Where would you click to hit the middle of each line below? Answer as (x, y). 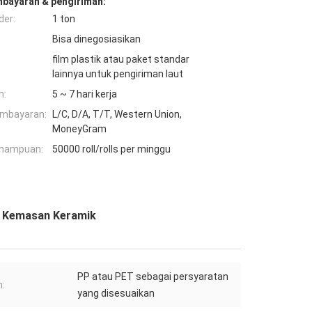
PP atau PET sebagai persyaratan (153, 277)
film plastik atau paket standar (121, 60)
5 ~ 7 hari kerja (85, 94)
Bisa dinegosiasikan (96, 39)
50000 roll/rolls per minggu (111, 149)
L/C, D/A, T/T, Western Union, (117, 115)
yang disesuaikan (116, 294)
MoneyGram (79, 129)
